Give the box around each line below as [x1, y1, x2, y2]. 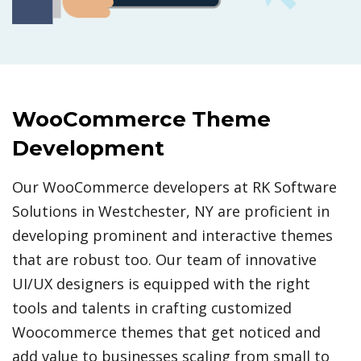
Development [12, 135, 164, 161]
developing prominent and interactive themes [12, 226, 333, 245]
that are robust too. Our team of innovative [12, 250, 317, 269]
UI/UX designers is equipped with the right [12, 274, 310, 293]
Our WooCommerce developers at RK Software [12, 177, 337, 197]
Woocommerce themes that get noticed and [12, 322, 321, 342]
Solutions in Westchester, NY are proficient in [12, 201, 330, 221]
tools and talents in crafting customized [12, 298, 292, 317]
